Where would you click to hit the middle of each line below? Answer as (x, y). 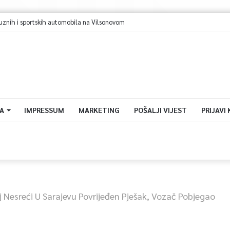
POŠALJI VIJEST (160, 110)
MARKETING (99, 110)
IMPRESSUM (44, 110)
